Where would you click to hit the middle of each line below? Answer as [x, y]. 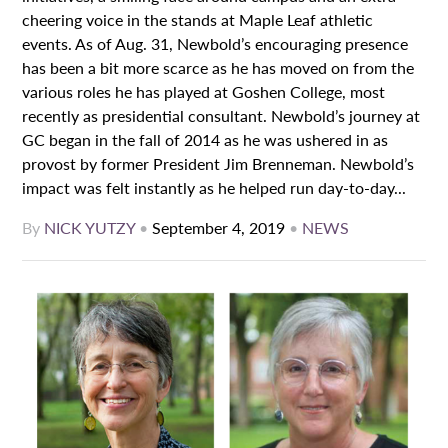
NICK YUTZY [90, 228]
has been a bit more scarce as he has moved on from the [218, 68]
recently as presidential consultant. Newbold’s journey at [221, 116]
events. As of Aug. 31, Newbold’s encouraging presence [215, 44]
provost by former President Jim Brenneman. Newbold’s [218, 164]
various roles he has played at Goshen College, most [204, 92]
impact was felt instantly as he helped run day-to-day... [214, 188]
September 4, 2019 [219, 228]
